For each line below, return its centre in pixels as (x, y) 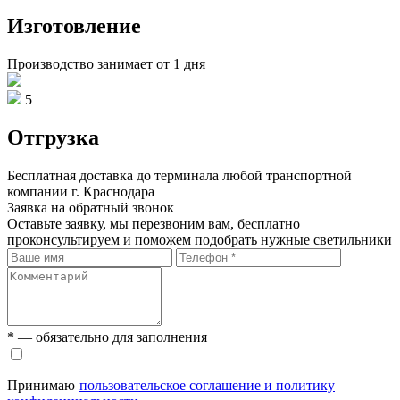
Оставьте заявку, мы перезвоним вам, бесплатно (154, 223)
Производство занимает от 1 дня (106, 63)
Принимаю (41, 385)
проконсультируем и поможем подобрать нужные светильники (200, 239)
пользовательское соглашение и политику (207, 385)
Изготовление (74, 25)
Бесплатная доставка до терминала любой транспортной (179, 175)
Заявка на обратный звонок (91, 207)
